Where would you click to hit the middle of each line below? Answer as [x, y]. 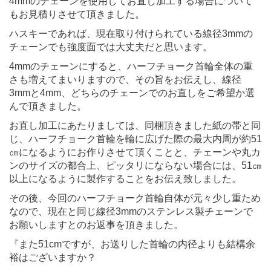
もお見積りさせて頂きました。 [77, 14]
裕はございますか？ [53, 257]
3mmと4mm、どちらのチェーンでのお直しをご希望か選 [132, 93]
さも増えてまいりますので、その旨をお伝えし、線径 [125, 79]
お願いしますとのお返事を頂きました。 [96, 224]
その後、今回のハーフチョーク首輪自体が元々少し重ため [135, 198]
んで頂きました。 [48, 106]
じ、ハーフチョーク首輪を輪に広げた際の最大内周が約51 [135, 139]
